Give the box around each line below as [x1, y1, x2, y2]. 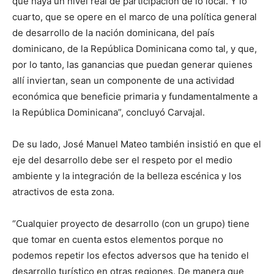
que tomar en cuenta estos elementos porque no [12, 233, 223, 245]
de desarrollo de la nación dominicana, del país [12, 26, 215, 39]
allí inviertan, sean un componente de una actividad [12, 74, 234, 86]
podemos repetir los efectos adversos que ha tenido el [12, 249, 249, 261]
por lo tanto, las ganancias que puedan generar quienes [12, 58, 253, 70]
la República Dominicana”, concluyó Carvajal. [12, 106, 205, 118]
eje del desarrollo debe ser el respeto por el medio [12, 154, 232, 166]
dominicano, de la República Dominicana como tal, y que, [12, 42, 257, 54]
